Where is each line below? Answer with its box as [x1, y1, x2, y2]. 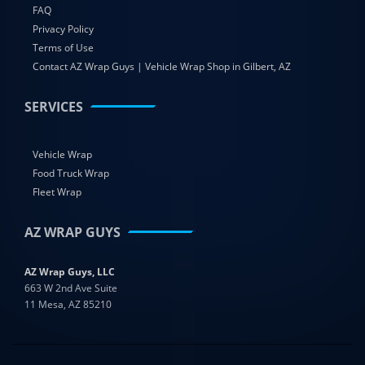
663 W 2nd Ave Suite [24, 281, 117, 296]
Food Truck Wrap [33, 166, 109, 181]
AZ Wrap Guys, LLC [24, 265, 115, 279]
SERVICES [24, 98, 83, 117]
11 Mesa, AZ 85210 [24, 297, 112, 312]
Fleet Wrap [33, 185, 81, 200]
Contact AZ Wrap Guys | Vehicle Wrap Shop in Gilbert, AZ [33, 59, 291, 74]
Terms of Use [33, 41, 94, 55]
